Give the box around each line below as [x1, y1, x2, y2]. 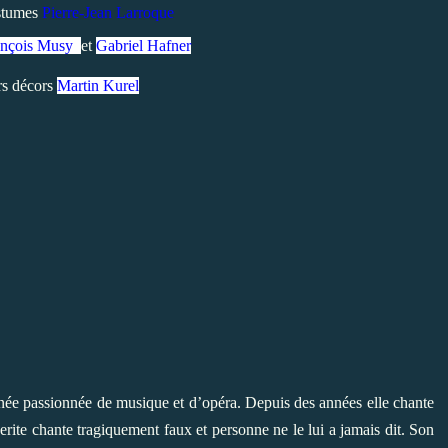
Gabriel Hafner [96, 37, 191, 55]
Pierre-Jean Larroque [42, 4, 174, 22]
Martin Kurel [56, 76, 139, 94]
